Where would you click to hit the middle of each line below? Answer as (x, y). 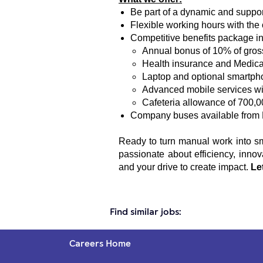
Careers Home (100, 242)
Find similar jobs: (146, 211)
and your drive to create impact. (185, 167)
